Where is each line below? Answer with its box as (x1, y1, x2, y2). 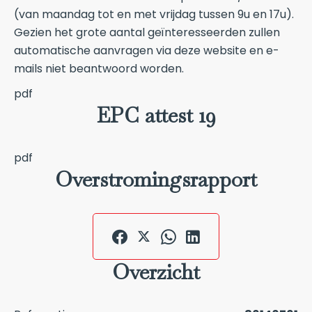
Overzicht (112, 258, 200, 286)
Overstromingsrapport (55, 166, 257, 193)
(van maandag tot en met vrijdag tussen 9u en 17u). (14, 6, 294, 22)
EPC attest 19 (96, 102, 216, 129)
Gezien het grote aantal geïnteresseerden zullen (14, 24, 280, 40)
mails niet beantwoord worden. (14, 61, 184, 77)
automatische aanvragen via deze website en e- (14, 42, 279, 58)
